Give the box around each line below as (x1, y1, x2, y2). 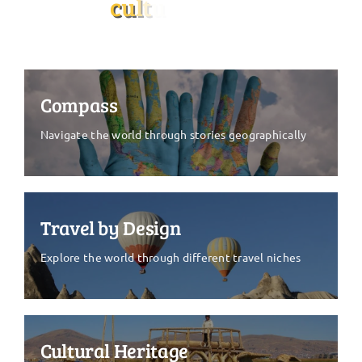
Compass (40, 91, 118, 119)
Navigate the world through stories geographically (40, 127, 307, 142)
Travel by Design (40, 214, 181, 242)
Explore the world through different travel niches (40, 250, 301, 265)
